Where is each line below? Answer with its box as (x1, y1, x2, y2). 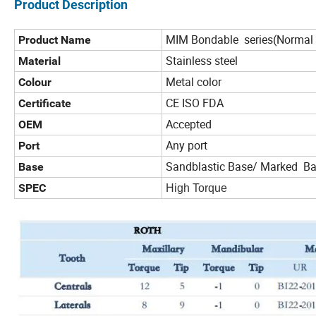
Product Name (18, 32, 91, 47)
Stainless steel (166, 52, 238, 68)
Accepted (166, 116, 212, 132)
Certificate (18, 96, 71, 110)
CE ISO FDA (166, 95, 224, 111)
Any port (166, 137, 207, 153)
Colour (18, 75, 51, 89)
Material (18, 54, 61, 68)
